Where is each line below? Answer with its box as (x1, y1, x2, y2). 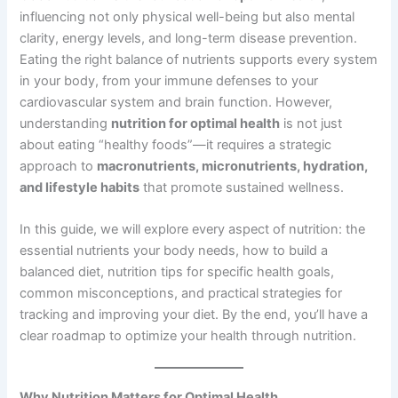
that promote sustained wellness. (139, 179, 345, 195)
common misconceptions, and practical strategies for (20, 285, 343, 302)
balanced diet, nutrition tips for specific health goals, (20, 264, 335, 281)
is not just (280, 115, 343, 131)
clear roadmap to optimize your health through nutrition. (20, 328, 357, 345)
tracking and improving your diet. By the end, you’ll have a (20, 306, 369, 323)
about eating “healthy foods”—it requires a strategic (20, 136, 332, 153)
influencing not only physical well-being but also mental (20, 8, 355, 25)
